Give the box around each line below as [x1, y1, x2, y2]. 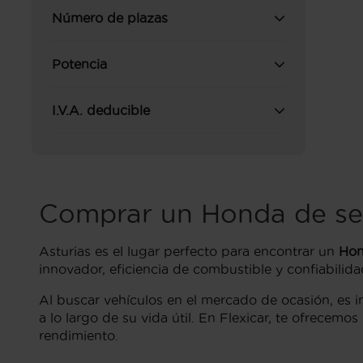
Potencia [52, 57, 107, 71]
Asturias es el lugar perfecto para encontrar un [39, 244, 339, 258]
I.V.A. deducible [52, 103, 150, 117]
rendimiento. [39, 328, 118, 343]
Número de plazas [52, 11, 168, 25]
